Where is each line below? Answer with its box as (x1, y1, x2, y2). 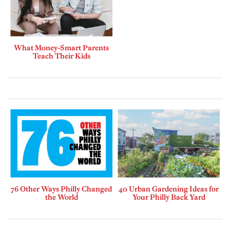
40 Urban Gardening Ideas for (119, 184, 219, 194)
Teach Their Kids (32, 51, 90, 61)
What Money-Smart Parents (14, 43, 109, 52)
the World (45, 192, 78, 202)
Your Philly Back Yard (132, 192, 205, 202)
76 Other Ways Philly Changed (11, 184, 112, 194)
